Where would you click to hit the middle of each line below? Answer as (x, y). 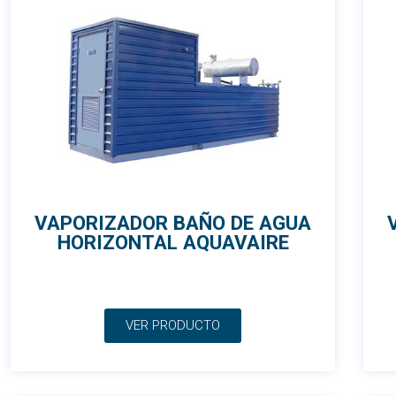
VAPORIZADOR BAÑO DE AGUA (173, 223)
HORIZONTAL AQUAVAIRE (173, 243)
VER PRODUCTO (173, 326)
